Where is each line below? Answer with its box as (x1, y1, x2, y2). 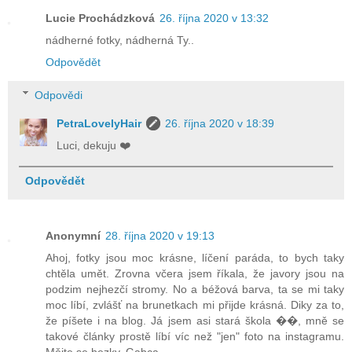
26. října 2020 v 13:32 (159, 12, 269, 25)
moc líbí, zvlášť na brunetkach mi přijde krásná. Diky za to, (46, 298, 344, 311)
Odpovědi (35, 88, 83, 101)
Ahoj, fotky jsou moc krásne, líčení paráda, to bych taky (46, 251, 344, 264)
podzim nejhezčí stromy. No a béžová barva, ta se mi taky (46, 282, 344, 295)
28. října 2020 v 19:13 (105, 229, 214, 242)
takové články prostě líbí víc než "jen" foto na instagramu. (46, 329, 344, 343)
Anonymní (46, 229, 101, 242)
